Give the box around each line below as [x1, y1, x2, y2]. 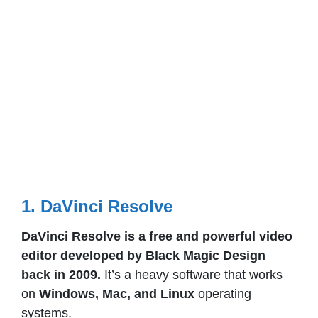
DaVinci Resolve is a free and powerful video [21, 229, 292, 244]
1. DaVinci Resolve [21, 197, 172, 216]
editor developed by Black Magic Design [21, 248, 265, 263]
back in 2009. [21, 268, 104, 283]
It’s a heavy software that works [104, 268, 283, 283]
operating [198, 287, 251, 302]
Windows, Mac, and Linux [35, 287, 198, 302]
